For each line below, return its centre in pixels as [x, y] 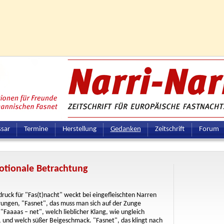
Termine [36, 129]
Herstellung [79, 129]
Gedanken [125, 129]
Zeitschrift [170, 129]
